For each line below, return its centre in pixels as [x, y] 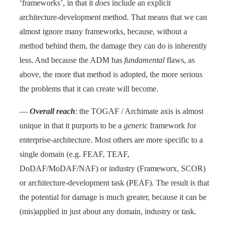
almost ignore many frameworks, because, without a [103, 31]
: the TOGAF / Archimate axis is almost [139, 111]
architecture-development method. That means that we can [113, 17]
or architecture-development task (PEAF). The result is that [114, 182]
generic [136, 125]
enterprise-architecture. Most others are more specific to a [111, 140]
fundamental [144, 60]
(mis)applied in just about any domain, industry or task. [108, 211]
